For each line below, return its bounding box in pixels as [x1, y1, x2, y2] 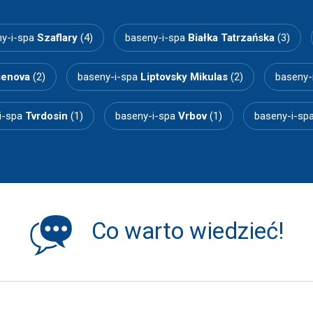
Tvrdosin [24, 110, 68, 122]
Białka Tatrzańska [187, 31, 275, 44]
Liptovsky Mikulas [140, 71, 228, 83]
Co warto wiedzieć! [92, 217, 284, 245]
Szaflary [36, 31, 78, 44]
